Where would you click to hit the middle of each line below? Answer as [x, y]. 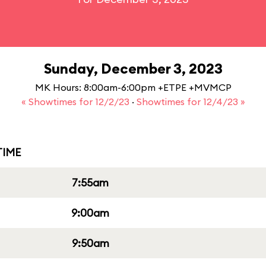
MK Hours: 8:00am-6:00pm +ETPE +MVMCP [133, 87]
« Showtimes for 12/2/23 [76, 102]
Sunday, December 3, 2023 [133, 68]
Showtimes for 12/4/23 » [191, 102]
